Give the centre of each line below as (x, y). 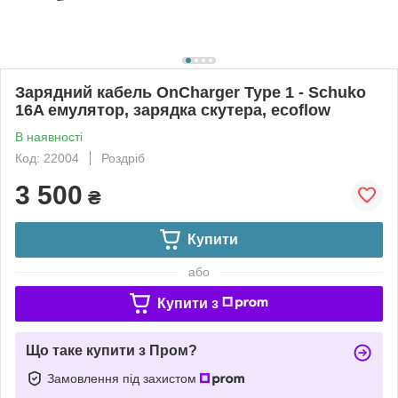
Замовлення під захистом (123, 378)
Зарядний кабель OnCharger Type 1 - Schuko (191, 92)
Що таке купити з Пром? (111, 350)
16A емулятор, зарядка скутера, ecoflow (173, 110)
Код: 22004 (47, 158)
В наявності (49, 136)
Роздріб (123, 158)
